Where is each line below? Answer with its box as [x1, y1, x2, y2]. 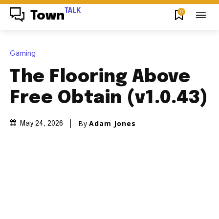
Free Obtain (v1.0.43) [10, 89, 208, 107]
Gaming [10, 48, 36, 58]
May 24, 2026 [20, 120, 63, 128]
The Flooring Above [10, 68, 190, 86]
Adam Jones [89, 118, 136, 128]
